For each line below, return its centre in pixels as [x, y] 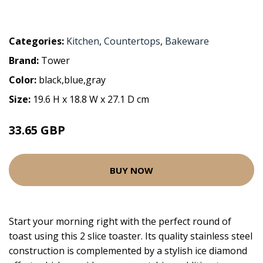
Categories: [36, 41]
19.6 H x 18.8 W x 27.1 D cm [91, 99]
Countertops [132, 41]
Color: [24, 80]
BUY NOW [131, 170]
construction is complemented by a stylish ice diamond [128, 251]
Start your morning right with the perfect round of [120, 221]
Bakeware [187, 41]
